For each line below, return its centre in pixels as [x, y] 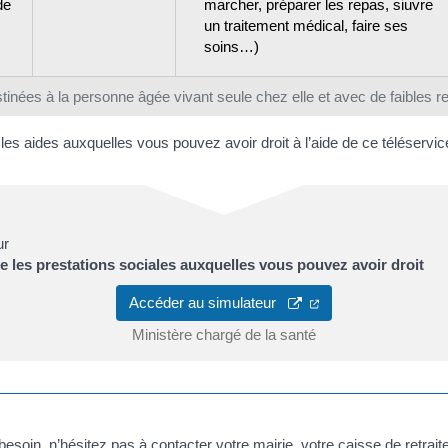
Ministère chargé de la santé [224, 334]
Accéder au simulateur [209, 302]
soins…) [231, 46]
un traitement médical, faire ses [306, 25]
